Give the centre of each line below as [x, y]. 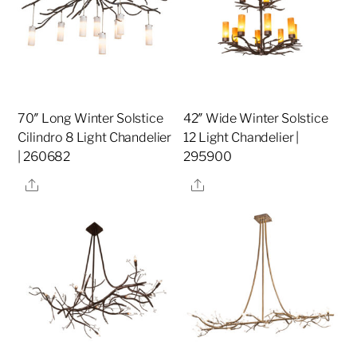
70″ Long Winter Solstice [90, 119]
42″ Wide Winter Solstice [256, 119]
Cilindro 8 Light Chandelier [95, 138]
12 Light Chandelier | [241, 138]
